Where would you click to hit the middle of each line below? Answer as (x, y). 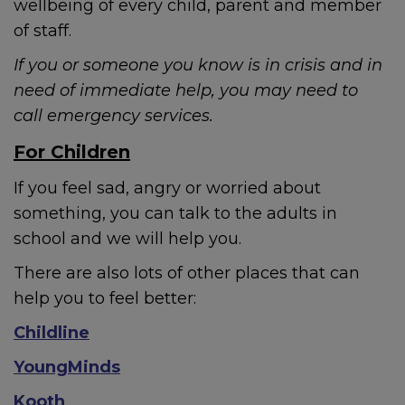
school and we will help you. (127, 239)
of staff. (42, 31)
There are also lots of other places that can (187, 273)
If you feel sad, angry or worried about (167, 188)
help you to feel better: (105, 298)
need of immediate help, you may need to (186, 90)
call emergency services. (113, 116)
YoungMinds (67, 367)
